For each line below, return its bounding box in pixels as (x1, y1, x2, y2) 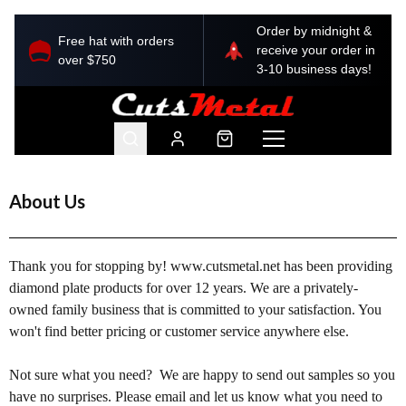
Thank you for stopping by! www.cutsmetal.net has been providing (9, 258, 392, 274)
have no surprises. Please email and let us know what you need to (9, 389, 382, 404)
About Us (9, 190, 85, 212)
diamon (9, 280, 52, 295)
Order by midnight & (256, 24, 372, 38)
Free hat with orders (58, 33, 174, 48)
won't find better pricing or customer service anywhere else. (9, 324, 349, 339)
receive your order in (256, 43, 375, 57)
